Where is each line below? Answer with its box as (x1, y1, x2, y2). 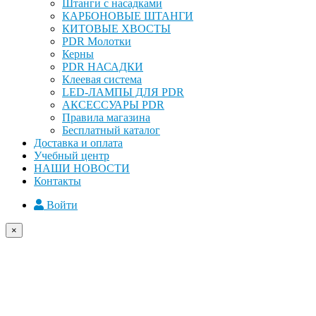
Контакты (34, 175, 81, 188)
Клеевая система (62, 73, 142, 86)
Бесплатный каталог (62, 124, 160, 137)
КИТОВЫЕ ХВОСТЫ (62, 23, 171, 35)
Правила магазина (62, 111, 150, 124)
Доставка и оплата (34, 137, 123, 150)
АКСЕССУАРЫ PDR (62, 99, 164, 111)
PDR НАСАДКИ (62, 61, 143, 73)
